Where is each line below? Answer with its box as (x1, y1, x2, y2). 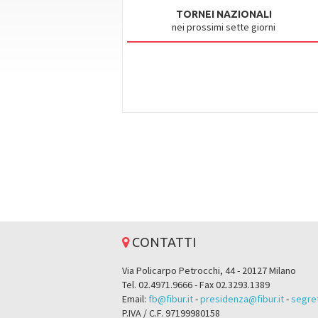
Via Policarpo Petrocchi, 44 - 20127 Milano (122, 264, 296, 277)
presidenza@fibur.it (200, 292, 284, 305)
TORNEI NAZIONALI (175, 9, 272, 20)
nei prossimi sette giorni (172, 21, 276, 33)
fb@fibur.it (148, 292, 193, 305)
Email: (122, 292, 148, 305)
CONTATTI (129, 235, 196, 249)
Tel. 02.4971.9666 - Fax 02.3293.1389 (122, 278, 270, 291)
